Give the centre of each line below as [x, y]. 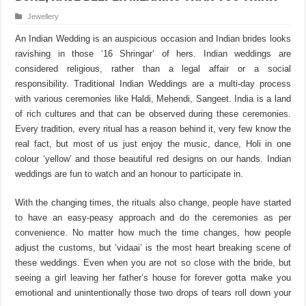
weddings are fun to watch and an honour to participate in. [129, 173]
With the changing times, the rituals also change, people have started [153, 202]
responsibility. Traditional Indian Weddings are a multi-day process [153, 83]
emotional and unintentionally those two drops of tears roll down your [153, 292]
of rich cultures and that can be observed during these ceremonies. [153, 113]
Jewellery [43, 16]
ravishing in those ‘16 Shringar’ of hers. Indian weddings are [153, 53]
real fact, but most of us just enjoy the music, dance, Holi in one [153, 143]
